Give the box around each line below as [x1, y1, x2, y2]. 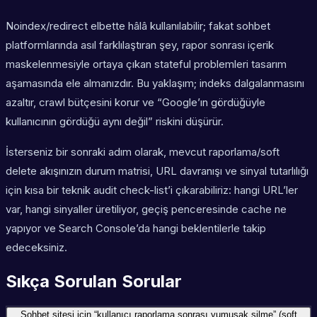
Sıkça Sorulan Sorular [6, 271, 182, 292]
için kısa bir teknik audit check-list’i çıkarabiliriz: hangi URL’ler [6, 183, 298, 197]
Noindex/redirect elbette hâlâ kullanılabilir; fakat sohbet [6, 19, 270, 33]
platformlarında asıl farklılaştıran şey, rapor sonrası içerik [6, 38, 274, 52]
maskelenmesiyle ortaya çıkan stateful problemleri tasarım [6, 57, 287, 71]
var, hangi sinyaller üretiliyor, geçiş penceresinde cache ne [6, 202, 287, 217]
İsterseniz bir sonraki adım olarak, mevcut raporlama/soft [6, 145, 279, 159]
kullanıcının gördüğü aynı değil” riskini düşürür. [6, 115, 224, 129]
